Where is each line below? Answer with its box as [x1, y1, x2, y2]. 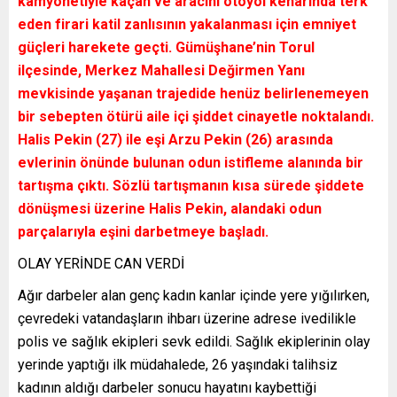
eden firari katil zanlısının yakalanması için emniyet [18, 15, 356, 33]
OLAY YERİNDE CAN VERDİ [18, 254, 184, 272]
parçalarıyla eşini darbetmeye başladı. [18, 222, 269, 240]
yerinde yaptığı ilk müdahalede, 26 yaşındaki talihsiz [18, 355, 338, 373]
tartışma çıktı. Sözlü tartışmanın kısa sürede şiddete [18, 176, 364, 194]
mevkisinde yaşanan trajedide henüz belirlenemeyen [18, 84, 369, 102]
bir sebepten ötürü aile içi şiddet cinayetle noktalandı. [18, 107, 374, 125]
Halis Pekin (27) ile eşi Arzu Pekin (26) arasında [18, 130, 333, 148]
